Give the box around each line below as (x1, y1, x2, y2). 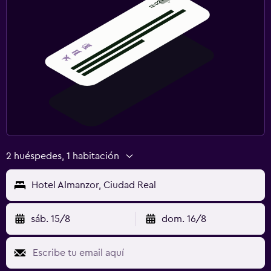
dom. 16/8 (161, 214, 206, 224)
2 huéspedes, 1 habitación (6, 151, 119, 161)
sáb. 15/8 (31, 214, 70, 224)
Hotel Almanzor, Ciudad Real (31, 180, 156, 190)
